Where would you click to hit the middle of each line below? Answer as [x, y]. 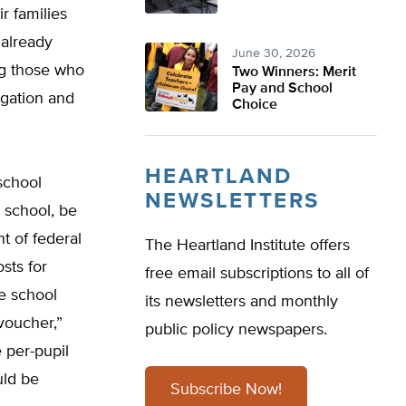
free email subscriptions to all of [257, 274]
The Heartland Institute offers [247, 246]
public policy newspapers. [236, 330]
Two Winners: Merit [294, 72]
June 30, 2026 [274, 53]
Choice [255, 105]
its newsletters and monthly [242, 302]
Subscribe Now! [226, 390]
